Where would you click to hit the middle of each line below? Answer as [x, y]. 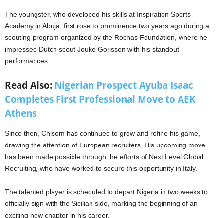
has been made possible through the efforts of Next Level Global [104, 156]
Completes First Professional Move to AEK [100, 99]
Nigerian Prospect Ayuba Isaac [124, 85]
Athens [21, 113]
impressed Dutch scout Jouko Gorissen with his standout [92, 49]
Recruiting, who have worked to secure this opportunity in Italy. [101, 168]
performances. [27, 61]
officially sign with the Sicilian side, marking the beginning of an [101, 203]
